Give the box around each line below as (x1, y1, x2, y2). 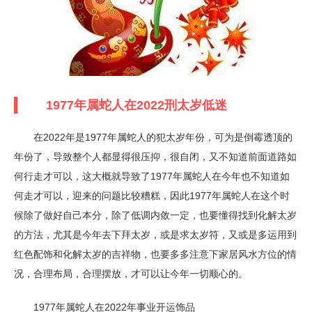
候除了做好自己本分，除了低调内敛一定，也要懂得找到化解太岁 (14, 210, 297, 221)
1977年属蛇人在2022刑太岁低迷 (21, 98, 227, 112)
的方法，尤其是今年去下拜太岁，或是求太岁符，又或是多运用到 (14, 229, 297, 240)
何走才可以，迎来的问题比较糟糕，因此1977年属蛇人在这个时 (14, 190, 290, 201)
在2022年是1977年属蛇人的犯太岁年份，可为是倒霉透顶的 (14, 132, 292, 143)
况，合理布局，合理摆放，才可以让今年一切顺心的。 (14, 268, 248, 279)
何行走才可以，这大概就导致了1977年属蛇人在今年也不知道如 (14, 171, 290, 182)
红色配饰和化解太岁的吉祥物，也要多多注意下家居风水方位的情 (14, 249, 297, 260)
